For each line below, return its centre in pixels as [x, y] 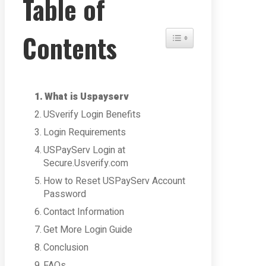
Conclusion [66, 248]
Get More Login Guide [88, 230]
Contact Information [84, 212]
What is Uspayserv [87, 97]
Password [65, 194]
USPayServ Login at [85, 150]
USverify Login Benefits [92, 115]
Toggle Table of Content [214, 34]
